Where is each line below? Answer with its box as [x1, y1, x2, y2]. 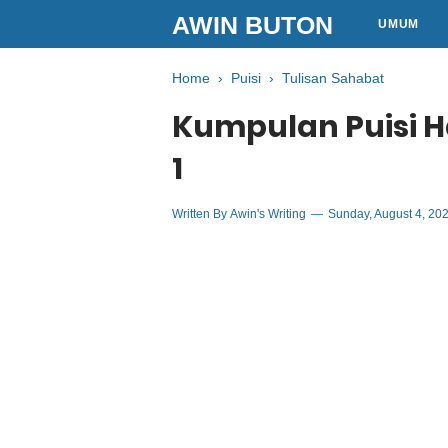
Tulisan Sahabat [282, 70, 384, 86]
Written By [172, 207, 230, 221]
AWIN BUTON [172, 11, 333, 39]
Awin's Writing [230, 207, 306, 221]
